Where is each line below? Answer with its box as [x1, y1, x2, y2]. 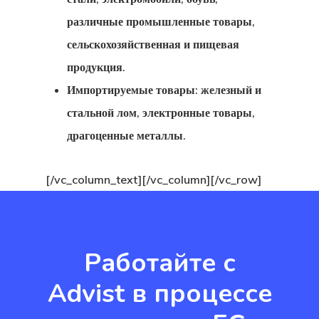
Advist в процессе [47, 276, 272, 311]
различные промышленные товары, [67, 14, 255, 28]
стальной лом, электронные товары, [67, 105, 255, 120]
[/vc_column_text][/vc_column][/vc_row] [46, 172, 261, 187]
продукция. [67, 60, 125, 74]
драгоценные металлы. [67, 128, 186, 142]
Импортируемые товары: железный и [67, 83, 261, 97]
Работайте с [83, 246, 236, 281]
